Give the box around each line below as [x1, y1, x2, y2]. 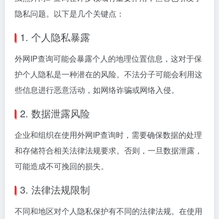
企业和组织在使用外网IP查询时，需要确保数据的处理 [15, 129, 202, 140]
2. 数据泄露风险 [20, 106, 90, 120]
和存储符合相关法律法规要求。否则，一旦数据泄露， [15, 145, 202, 156]
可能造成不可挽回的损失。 [15, 160, 109, 172]
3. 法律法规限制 [20, 182, 90, 197]
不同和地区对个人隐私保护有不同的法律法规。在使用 [15, 205, 202, 217]
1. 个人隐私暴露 [20, 30, 90, 44]
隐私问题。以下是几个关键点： [15, 8, 124, 19]
